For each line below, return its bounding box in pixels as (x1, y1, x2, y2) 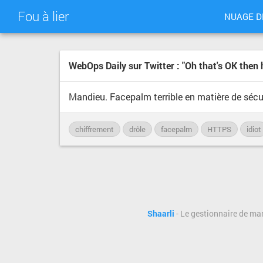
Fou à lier (18, 8, 69, 25)
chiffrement (75, 124, 114, 134)
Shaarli (147, 208, 174, 219)
